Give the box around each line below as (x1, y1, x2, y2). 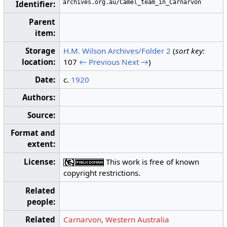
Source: (27, 109, 56, 120)
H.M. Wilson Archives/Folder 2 (63, 45, 171, 56)
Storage (25, 45, 56, 56)
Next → (122, 56, 149, 67)
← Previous (79, 56, 120, 67)
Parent (29, 16, 56, 27)
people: (27, 196, 56, 207)
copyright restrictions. (63, 167, 141, 178)
